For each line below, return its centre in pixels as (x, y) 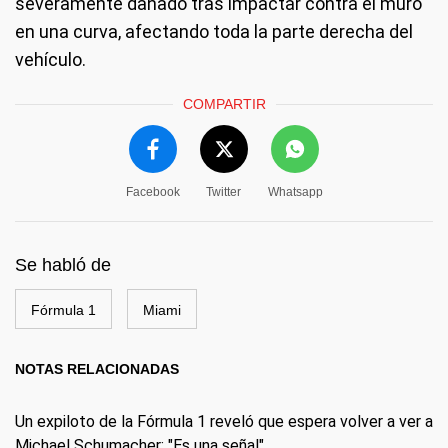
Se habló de (63, 265)
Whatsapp (295, 192)
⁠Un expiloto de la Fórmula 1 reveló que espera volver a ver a (224, 421)
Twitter (223, 192)
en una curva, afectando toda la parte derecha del (214, 31)
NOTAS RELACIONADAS (97, 369)
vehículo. (50, 59)
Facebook (152, 192)
